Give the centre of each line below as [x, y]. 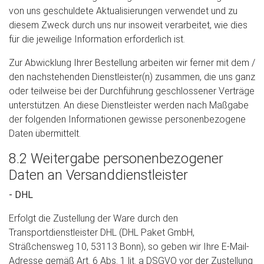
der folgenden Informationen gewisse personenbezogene [127, 119]
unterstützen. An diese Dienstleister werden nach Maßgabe [129, 105]
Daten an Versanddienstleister [98, 175]
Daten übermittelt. [45, 133]
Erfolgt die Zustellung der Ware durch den [93, 218]
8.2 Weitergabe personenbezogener [116, 159]
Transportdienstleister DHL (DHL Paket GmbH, [102, 232]
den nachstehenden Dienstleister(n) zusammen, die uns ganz [132, 77]
